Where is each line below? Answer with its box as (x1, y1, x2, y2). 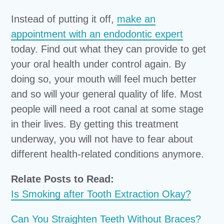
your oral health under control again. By (11, 58, 186, 69)
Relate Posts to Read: (11, 173, 114, 184)
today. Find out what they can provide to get (11, 43, 206, 54)
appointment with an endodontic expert (11, 28, 183, 39)
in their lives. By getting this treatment (11, 118, 179, 129)
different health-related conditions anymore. (11, 148, 204, 159)
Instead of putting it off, (11, 13, 117, 24)
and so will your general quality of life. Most (11, 88, 202, 99)
